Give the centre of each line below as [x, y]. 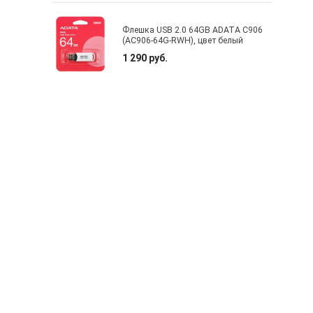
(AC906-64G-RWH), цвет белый [183, 40]
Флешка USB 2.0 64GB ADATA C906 [193, 30]
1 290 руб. [145, 58]
